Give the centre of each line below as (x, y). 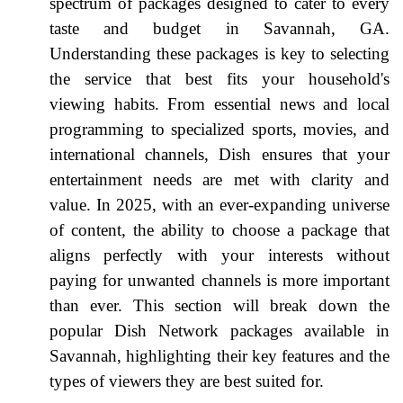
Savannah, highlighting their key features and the (219, 355)
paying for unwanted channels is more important (219, 280)
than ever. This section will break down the (219, 305)
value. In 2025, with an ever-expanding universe (219, 204)
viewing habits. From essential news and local (219, 103)
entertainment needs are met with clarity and (219, 179)
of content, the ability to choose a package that (219, 229)
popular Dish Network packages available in (219, 330)
